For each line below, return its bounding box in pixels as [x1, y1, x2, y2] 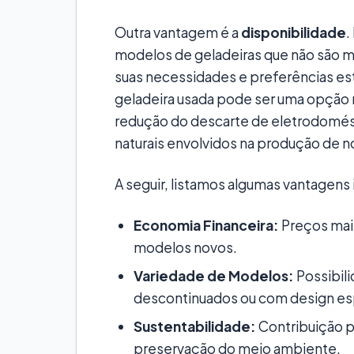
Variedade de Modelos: [134, 267, 294, 285]
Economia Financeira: [134, 217, 279, 235]
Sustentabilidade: [134, 318, 256, 336]
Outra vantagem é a [115, 24, 241, 42]
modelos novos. [134, 239, 237, 257]
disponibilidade [241, 24, 346, 42]
